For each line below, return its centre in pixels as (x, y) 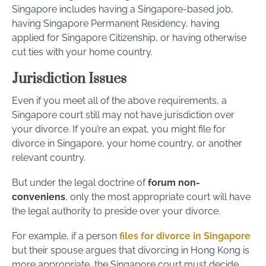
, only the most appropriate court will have (158, 197)
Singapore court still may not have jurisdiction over (123, 115)
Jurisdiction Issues (69, 79)
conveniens (39, 197)
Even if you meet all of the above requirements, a (119, 100)
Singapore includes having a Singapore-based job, (123, 9)
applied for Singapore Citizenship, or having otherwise (129, 37)
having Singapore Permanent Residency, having (116, 23)
